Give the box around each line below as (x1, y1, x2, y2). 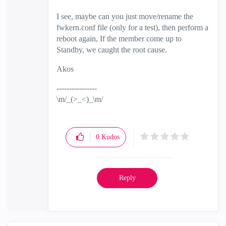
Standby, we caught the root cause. (56, 45, 167, 54)
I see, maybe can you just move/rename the (56, 12, 193, 21)
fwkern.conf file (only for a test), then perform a (56, 23, 208, 32)
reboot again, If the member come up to (56, 34, 182, 43)
